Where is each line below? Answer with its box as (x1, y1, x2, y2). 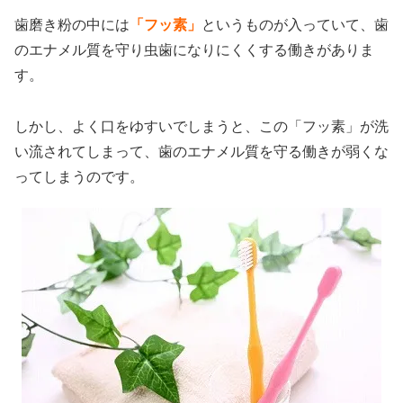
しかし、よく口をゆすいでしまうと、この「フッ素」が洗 (14, 118, 389, 134)
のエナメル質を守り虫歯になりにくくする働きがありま (14, 42, 374, 58)
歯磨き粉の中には (14, 17, 130, 33)
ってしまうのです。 (14, 168, 144, 184)
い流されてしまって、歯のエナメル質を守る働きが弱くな (14, 143, 389, 159)
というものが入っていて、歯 (201, 17, 389, 33)
